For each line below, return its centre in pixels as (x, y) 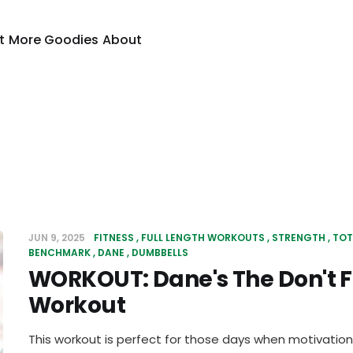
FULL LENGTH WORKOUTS (203, 238)
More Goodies (54, 39)
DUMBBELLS (160, 253)
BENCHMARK (59, 253)
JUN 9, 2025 (58, 238)
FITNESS (114, 238)
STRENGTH (299, 238)
